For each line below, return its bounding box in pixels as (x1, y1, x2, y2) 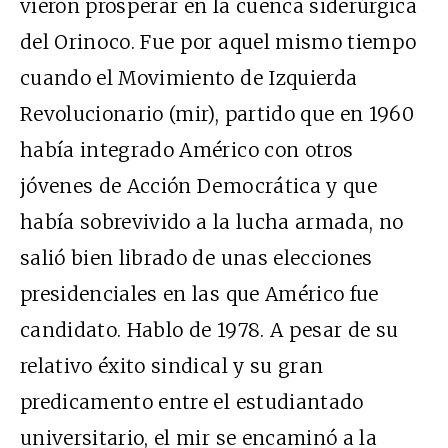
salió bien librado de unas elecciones (20, 246, 373, 271)
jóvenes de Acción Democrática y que (20, 174, 377, 199)
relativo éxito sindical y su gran (20, 354, 324, 379)
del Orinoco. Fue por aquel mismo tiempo (20, 30, 417, 55)
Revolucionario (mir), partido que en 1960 (20, 102, 415, 127)
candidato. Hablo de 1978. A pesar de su (20, 318, 399, 343)
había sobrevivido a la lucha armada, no (20, 210, 404, 235)
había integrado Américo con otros (20, 138, 354, 163)
